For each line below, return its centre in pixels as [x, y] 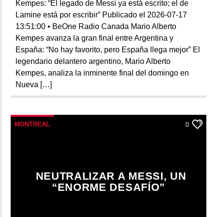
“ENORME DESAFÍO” [108, 187]
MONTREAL [32, 124]
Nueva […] [34, 84]
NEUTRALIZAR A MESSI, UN [111, 176]
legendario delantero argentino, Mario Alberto [93, 61]
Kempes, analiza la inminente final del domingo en [102, 73]
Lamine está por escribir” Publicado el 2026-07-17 [101, 15]
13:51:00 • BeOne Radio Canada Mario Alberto [96, 26]
